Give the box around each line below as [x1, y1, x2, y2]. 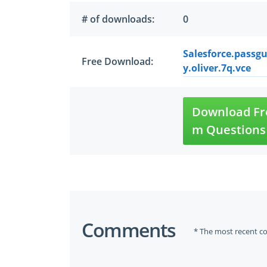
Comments [82, 217, 176, 243]
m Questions [192, 122, 266, 138]
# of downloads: [82, 13, 154, 26]
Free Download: [82, 55, 153, 68]
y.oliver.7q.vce [183, 61, 251, 74]
